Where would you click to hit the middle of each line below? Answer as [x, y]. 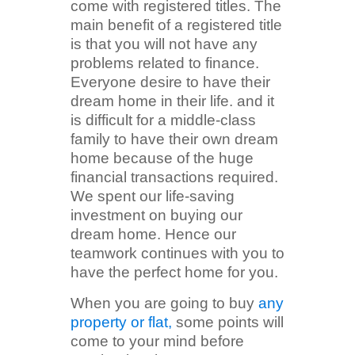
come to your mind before [157, 342]
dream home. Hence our [153, 235]
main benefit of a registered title [176, 25]
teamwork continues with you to [177, 254]
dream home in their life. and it [172, 101]
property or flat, [123, 323]
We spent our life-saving [153, 197]
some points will [230, 323]
